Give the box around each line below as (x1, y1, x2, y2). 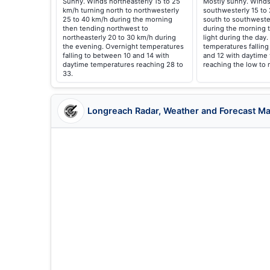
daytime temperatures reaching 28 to (63, 60, 183, 69)
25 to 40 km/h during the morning (63, 15, 172, 24)
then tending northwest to (63, 24, 148, 33)
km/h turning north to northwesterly (63, 6, 179, 14)
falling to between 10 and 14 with (63, 51, 169, 60)
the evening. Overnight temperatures (63, 42, 184, 51)
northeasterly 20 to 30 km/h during (63, 33, 176, 42)
